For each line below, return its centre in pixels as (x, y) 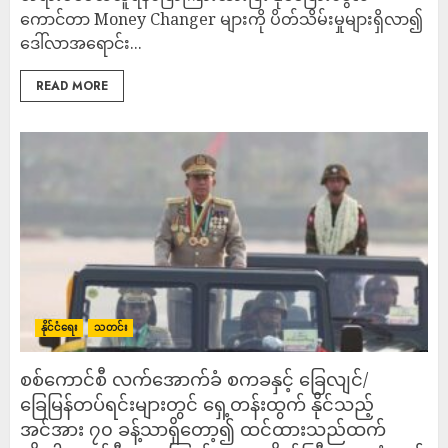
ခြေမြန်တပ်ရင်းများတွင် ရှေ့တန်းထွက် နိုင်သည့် (197, 404)
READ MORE (72, 86)
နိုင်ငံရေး (59, 327)
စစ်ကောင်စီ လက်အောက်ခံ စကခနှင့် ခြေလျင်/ (194, 379)
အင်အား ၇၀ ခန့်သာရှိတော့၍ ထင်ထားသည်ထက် (203, 429)
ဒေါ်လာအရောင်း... (81, 43)
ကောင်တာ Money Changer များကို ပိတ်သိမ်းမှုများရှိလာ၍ (221, 19)
